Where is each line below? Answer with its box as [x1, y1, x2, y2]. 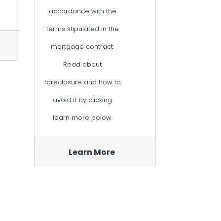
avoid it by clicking [53, 95, 112, 105]
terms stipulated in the [46, 24, 119, 34]
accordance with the [48, 6, 116, 16]
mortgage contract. [51, 42, 114, 52]
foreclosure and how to [44, 77, 121, 87]
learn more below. [52, 113, 112, 123]
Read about [63, 60, 102, 70]
